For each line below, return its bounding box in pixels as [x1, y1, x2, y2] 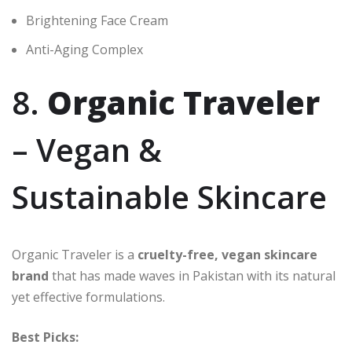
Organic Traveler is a [12, 246, 137, 264]
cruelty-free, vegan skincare [137, 246, 317, 264]
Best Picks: [12, 328, 79, 346]
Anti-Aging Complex [26, 41, 143, 59]
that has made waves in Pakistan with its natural [49, 267, 335, 285]
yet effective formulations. [12, 288, 165, 306]
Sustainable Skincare [12, 175, 327, 219]
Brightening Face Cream [26, 12, 168, 30]
